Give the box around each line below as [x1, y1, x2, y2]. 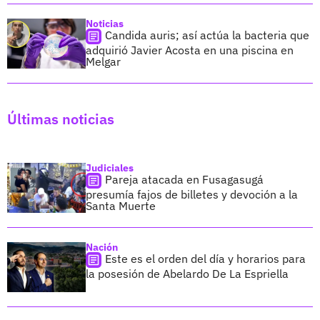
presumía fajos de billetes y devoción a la [86, 186, 298, 201]
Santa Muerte [86, 198, 156, 213]
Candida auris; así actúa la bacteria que [105, 27, 309, 42]
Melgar [86, 54, 121, 69]
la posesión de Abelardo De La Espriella [86, 266, 289, 281]
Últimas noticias [7, 109, 114, 129]
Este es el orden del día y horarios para [105, 251, 306, 266]
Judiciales [86, 161, 134, 174]
